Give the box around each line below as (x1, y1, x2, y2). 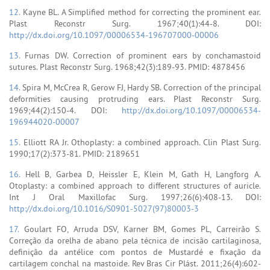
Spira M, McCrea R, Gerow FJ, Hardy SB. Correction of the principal (22, 81, 261, 93)
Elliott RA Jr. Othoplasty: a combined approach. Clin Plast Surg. (23, 136, 261, 148)
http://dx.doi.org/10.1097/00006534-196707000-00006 (9, 29, 219, 40)
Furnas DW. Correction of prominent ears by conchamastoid (25, 49, 261, 61)
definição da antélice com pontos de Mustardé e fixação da (9, 246, 261, 257)
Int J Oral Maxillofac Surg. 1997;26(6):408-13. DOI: (9, 191, 261, 202)
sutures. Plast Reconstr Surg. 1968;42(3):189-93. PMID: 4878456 (9, 61, 245, 72)
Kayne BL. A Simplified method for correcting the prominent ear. (22, 6, 262, 17)
